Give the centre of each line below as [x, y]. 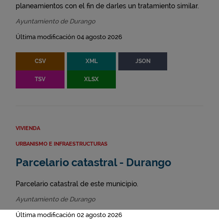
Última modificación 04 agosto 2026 [69, 37]
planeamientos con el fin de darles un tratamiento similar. [107, 6]
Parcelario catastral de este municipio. [77, 184]
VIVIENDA [28, 129]
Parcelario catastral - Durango [93, 163]
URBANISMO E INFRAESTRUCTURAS [62, 144]
